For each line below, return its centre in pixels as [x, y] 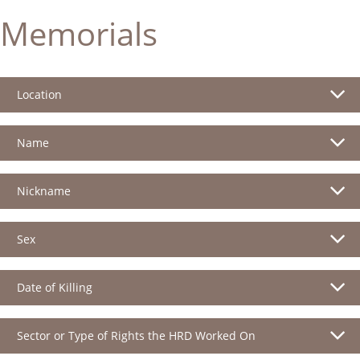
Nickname [44, 190]
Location [39, 94]
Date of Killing [55, 287]
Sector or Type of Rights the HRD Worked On [136, 335]
